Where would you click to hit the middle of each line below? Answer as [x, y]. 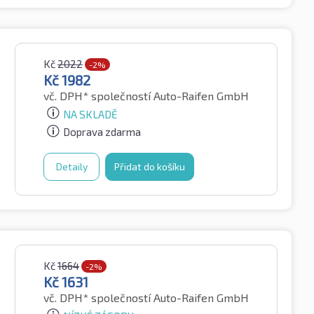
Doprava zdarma [102, 132]
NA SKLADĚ [90, 114]
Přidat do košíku [150, 167]
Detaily [71, 167]
